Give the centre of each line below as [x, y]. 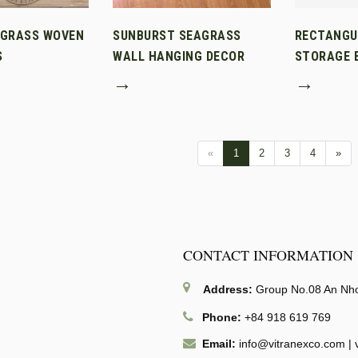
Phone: [222, 317]
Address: [228, 289]
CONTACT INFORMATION [268, 255]
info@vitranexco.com [292, 343]
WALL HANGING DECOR [179, 56]
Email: [219, 343]
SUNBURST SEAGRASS [177, 35]
